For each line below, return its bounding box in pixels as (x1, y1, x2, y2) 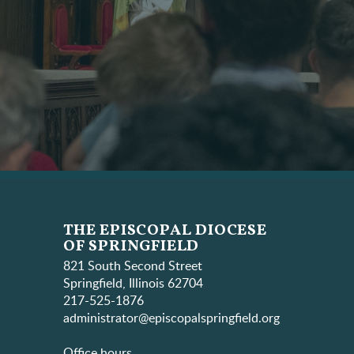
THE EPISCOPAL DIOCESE (63, 219, 267, 242)
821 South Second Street (63, 259, 202, 273)
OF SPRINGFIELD (63, 235, 200, 258)
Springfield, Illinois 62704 (63, 277, 203, 290)
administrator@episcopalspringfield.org (63, 311, 280, 325)
